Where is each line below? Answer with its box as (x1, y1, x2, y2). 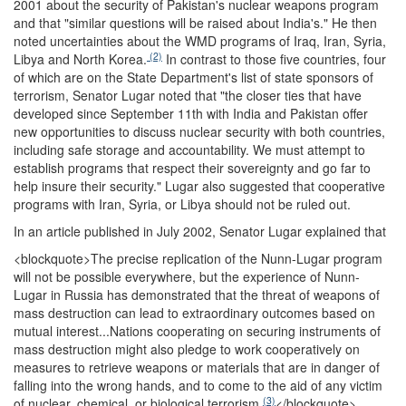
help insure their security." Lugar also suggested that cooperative (14, 176, 385, 195)
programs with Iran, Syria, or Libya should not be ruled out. (14, 194, 351, 213)
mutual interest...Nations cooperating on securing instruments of (14, 321, 381, 340)
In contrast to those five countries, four (162, 49, 386, 68)
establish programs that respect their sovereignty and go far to (14, 158, 371, 177)
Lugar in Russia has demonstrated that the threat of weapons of (14, 285, 380, 304)
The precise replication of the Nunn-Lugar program (91, 248, 382, 267)
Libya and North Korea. (14, 49, 147, 68)
